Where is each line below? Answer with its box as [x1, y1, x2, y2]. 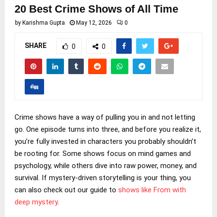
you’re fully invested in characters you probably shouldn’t [15, 137, 196, 146]
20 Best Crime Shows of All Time [15, 3, 178, 15]
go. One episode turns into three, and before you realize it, [15, 124, 201, 134]
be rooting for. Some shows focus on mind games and [15, 149, 191, 158]
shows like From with [118, 185, 186, 194]
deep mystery [15, 197, 58, 206]
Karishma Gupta [22, 19, 65, 26]
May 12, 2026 [76, 19, 112, 26]
